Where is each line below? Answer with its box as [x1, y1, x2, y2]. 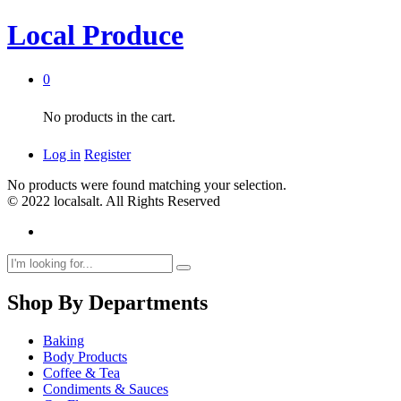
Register [84, 146, 131, 162]
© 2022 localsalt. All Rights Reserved [7, 192, 220, 209]
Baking [43, 332, 84, 348]
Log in [43, 146, 81, 162]
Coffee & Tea [43, 364, 120, 380]
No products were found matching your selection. [7, 176, 286, 192]
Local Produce [7, 19, 183, 52]
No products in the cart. [43, 108, 175, 124]
